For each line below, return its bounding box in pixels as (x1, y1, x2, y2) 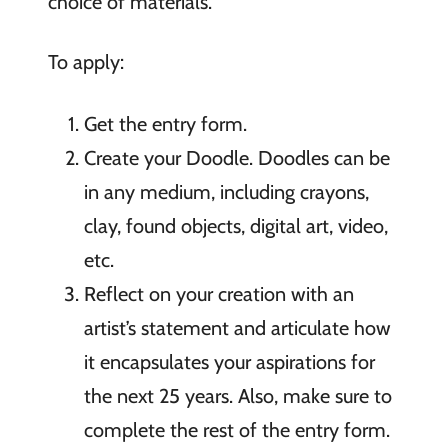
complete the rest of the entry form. (83, 417, 390, 442)
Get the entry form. (83, 111, 247, 136)
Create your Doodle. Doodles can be (83, 145, 390, 170)
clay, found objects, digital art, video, (83, 213, 388, 238)
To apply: (47, 49, 124, 74)
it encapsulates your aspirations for (83, 349, 375, 374)
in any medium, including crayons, (83, 179, 369, 204)
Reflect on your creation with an (83, 281, 354, 306)
